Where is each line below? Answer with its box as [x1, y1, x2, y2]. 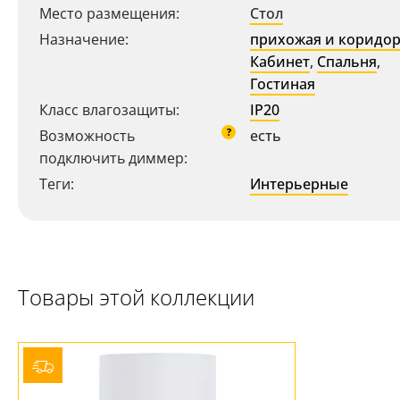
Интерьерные [250, 174, 348, 194]
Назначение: [39, 29, 129, 49]
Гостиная [250, 74, 315, 94]
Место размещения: [39, 4, 179, 23]
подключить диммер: [39, 148, 187, 168]
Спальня [317, 52, 377, 71]
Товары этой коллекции [18, 282, 254, 312]
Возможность [39, 126, 135, 146]
